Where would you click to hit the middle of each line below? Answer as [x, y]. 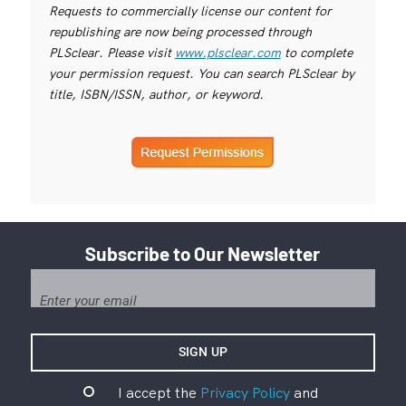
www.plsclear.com [227, 52]
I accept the [159, 392]
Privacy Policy [245, 392]
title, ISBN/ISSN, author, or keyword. [156, 94]
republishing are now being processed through [180, 31]
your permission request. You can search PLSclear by [201, 73]
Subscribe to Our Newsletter [203, 253]
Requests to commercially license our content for [190, 10]
